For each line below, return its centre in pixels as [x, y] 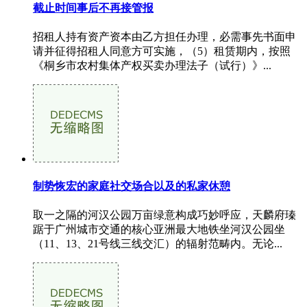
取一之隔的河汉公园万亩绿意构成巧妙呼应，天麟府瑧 [164, 215]
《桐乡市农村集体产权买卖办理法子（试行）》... [152, 65]
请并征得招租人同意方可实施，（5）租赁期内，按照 [162, 51]
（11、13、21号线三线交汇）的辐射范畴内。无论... [158, 244]
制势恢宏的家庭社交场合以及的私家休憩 [132, 186]
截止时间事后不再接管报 [93, 8]
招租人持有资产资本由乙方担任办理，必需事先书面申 [164, 36]
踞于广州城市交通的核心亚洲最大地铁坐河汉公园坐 [159, 230]
